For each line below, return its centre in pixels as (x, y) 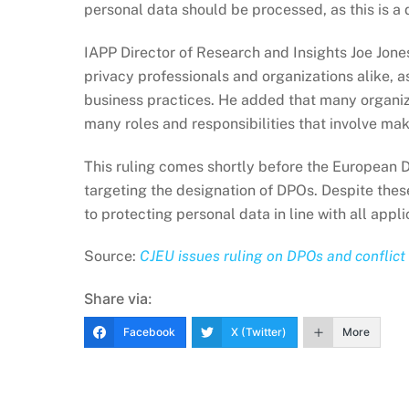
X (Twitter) (259, 332)
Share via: (118, 299)
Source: (112, 257)
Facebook (149, 332)
